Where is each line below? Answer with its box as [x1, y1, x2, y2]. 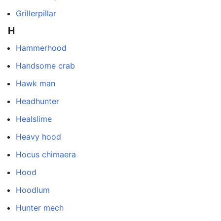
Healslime [16, 113, 52, 124]
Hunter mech [16, 202, 64, 213]
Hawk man [16, 78, 55, 88]
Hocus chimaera [16, 149, 76, 159]
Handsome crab [16, 60, 75, 71]
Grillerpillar [16, 8, 56, 19]
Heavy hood [16, 131, 61, 142]
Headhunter [16, 96, 59, 106]
